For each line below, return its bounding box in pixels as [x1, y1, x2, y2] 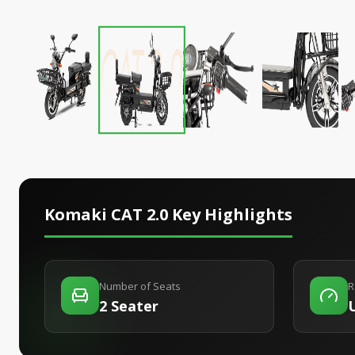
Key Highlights [168, 204, 292, 226]
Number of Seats [99, 279, 181, 294]
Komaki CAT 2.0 [44, 204, 168, 226]
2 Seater [99, 296, 158, 316]
